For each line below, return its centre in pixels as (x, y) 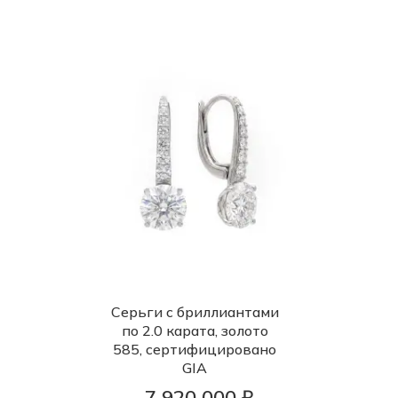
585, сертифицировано (195, 349)
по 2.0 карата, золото (195, 330)
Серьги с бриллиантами (195, 311)
